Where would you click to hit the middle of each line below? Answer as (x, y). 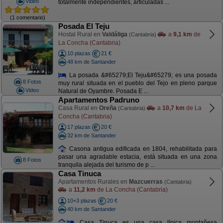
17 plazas (79, 127)
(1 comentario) (28, 17)
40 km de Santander (91, 209)
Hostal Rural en (80, 34)
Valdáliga (114, 34)
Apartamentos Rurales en (93, 182)
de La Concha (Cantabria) (131, 190)
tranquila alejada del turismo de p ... (106, 165)
